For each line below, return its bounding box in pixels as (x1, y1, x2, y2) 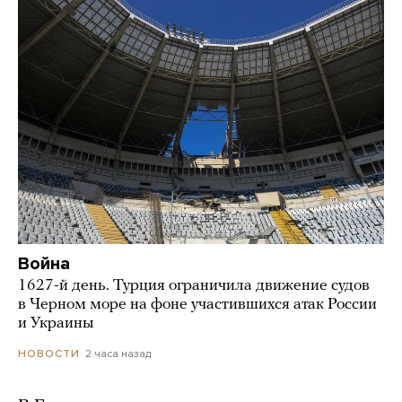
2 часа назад (85, 346, 151, 360)
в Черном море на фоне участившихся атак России (18, 295, 377, 313)
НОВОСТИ (18, 347, 80, 361)
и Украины (18, 314, 93, 332)
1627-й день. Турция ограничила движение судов (18, 276, 370, 294)
